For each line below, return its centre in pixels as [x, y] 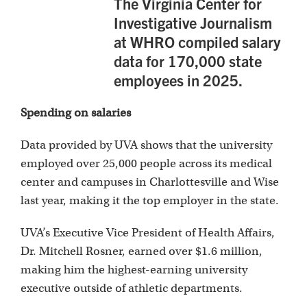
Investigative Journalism [193, 23]
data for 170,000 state [188, 61]
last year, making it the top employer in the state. [150, 201]
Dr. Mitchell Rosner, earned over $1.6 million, [142, 251]
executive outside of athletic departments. [132, 288]
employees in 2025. [180, 80]
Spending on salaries [76, 113]
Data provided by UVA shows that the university [146, 145]
